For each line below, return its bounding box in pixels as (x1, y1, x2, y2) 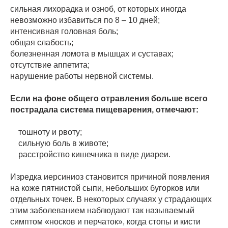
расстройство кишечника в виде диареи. (10, 150, 170, 159)
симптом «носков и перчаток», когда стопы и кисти (10, 217, 201, 226)
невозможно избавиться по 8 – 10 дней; (10, 16, 160, 25)
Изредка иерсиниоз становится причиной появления (10, 173, 210, 182)
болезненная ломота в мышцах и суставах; (10, 49, 174, 59)
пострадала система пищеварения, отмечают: (10, 105, 198, 115)
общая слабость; (10, 38, 73, 47)
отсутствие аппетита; (10, 61, 90, 70)
